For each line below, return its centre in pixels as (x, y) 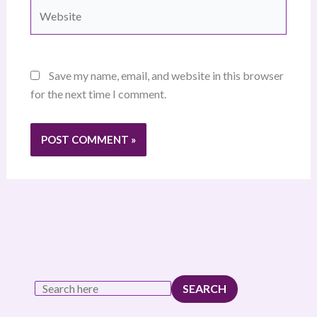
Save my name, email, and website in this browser (166, 76)
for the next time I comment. (98, 94)
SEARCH (204, 289)
